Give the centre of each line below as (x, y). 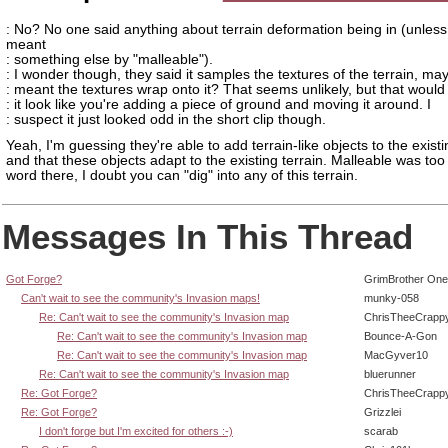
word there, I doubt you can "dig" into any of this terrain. (182, 175)
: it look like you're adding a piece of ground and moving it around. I (218, 104)
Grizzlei (382, 411)
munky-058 (391, 297)
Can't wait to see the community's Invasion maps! (140, 297)
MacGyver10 (396, 354)
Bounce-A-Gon (400, 335)
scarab (381, 430)
